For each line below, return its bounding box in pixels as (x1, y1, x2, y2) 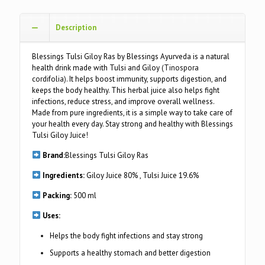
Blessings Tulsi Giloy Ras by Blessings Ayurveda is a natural (32, 51, 230, 62)
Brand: (40, 150, 65, 160)
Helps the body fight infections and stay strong (50, 231, 203, 241)
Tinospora (164, 63, 199, 73)
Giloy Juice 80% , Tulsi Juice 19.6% (84, 170, 199, 180)
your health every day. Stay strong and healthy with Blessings (32, 119, 233, 129)
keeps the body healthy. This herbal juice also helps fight (32, 85, 219, 95)
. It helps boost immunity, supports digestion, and (66, 74, 227, 84)
